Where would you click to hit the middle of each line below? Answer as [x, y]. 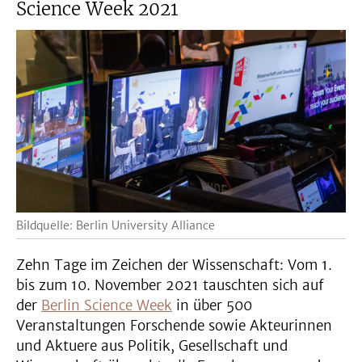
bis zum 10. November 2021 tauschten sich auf [170, 286]
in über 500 [212, 306]
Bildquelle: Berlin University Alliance [116, 226]
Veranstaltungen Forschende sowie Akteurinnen [174, 326]
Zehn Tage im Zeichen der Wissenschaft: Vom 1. [174, 265]
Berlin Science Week [107, 306]
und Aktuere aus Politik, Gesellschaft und [152, 346]
